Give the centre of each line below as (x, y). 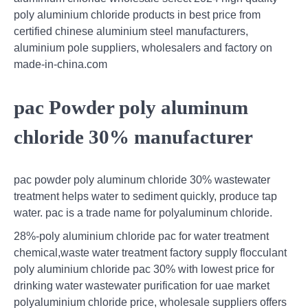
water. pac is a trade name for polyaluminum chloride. (143, 212)
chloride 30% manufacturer (133, 136)
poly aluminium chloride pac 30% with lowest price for (144, 269)
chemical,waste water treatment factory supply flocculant (150, 252)
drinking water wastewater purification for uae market (142, 285)
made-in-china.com (60, 65)
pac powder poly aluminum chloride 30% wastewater (142, 179)
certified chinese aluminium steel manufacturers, (131, 32)
